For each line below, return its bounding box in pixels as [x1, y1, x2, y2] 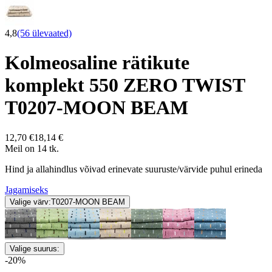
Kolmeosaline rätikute [5, 52, 189, 74]
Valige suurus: [10, 243, 59, 253]
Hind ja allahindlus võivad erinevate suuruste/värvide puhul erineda [5, 163, 262, 174]
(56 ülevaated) [17, 28, 72, 38]
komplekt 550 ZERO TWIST [5, 74, 245, 97]
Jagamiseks [5, 184, 48, 195]
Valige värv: [10, 197, 51, 206]
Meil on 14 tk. [5, 143, 59, 154]
